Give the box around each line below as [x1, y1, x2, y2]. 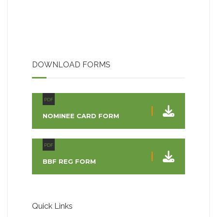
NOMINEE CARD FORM [43, 112, 119, 120]
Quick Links [32, 201, 73, 211]
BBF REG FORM [43, 157, 96, 165]
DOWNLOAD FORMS [32, 60, 110, 69]
